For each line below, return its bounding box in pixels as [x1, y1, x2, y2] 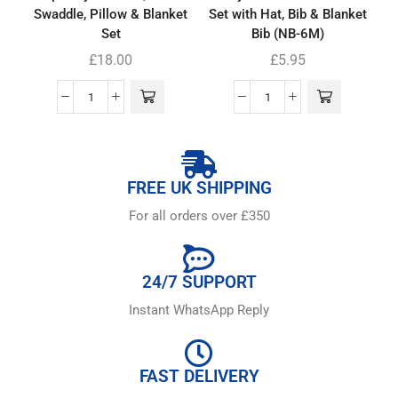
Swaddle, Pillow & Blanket [34, 6, 187, 23]
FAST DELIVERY [139, 366, 259, 387]
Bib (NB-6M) [251, 26, 324, 43]
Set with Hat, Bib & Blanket [208, 6, 367, 23]
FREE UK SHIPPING [126, 177, 272, 198]
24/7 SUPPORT [141, 271, 257, 292]
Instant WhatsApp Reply [129, 302, 269, 319]
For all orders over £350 [128, 207, 270, 224]
